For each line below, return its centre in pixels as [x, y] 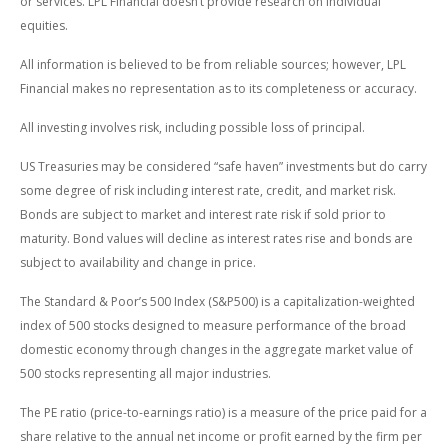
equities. [44, 25]
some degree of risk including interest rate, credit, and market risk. [208, 190]
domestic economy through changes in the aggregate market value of [216, 349]
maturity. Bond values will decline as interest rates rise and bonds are [216, 238]
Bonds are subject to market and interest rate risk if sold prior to [203, 214]
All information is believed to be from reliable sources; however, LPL [213, 64]
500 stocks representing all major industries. [145, 373]
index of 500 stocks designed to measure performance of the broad [213, 325]
